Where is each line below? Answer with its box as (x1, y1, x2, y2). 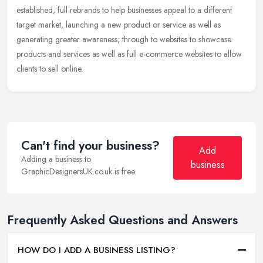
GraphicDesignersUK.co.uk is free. (21, 166, 136, 178)
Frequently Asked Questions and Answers (7, 211, 238, 230)
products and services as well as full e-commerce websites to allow (16, 48, 242, 60)
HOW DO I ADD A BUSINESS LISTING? (18, 243, 176, 257)
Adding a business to (21, 153, 91, 166)
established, (16, 4, 55, 16)
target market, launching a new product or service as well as (16, 19, 221, 31)
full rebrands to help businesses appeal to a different (58, 4, 232, 16)
